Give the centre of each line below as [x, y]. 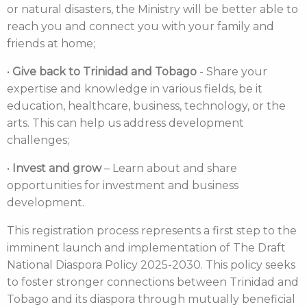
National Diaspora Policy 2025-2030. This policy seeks [151, 265]
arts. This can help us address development [125, 123]
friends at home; [51, 44]
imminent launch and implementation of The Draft [146, 248]
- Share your [232, 72]
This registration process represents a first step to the [152, 231]
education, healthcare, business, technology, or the [146, 106]
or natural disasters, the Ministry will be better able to [152, 9]
